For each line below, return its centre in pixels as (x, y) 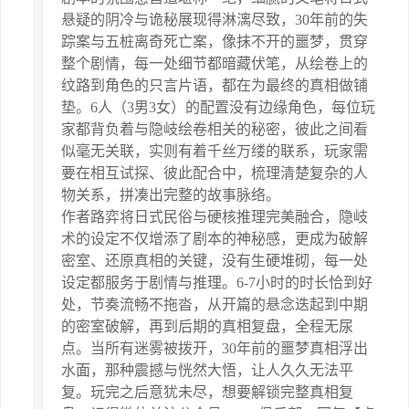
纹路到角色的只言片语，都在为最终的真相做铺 (215, 85)
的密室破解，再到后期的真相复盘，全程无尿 (207, 326)
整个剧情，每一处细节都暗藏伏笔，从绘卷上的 (215, 63)
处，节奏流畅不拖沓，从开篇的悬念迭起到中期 (215, 304)
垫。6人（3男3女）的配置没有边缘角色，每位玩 (218, 107)
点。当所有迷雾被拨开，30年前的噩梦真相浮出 (215, 348)
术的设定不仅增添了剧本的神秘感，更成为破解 (215, 238)
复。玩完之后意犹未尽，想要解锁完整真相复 (207, 392)
